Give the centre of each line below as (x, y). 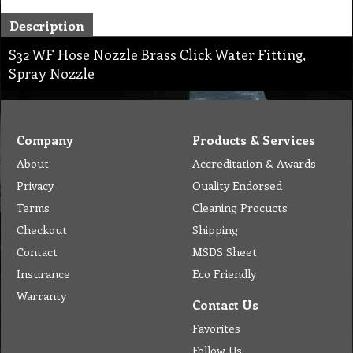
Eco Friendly (224, 273)
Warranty (41, 295)
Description (47, 25)
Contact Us (225, 304)
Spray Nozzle (52, 73)
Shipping (215, 229)
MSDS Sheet (225, 251)
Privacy (35, 185)
